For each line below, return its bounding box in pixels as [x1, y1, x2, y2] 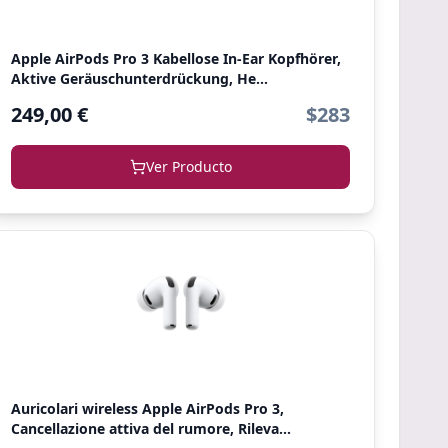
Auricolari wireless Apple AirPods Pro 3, [11, 399, 285, 418]
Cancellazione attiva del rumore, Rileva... [11, 419, 292, 438]
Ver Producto [145, 157, 232, 176]
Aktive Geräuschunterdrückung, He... [11, 69, 269, 88]
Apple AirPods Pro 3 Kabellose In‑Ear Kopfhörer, [11, 49, 342, 68]
